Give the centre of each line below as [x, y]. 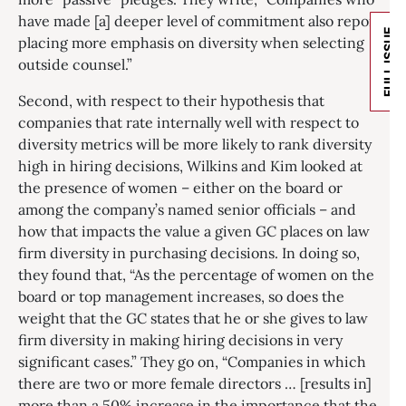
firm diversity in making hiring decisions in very [180, 339]
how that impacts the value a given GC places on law [194, 231]
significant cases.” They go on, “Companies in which [192, 361]
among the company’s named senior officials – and [187, 209]
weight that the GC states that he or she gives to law [193, 318]
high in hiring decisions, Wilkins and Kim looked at [190, 165]
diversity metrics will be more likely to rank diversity [195, 144]
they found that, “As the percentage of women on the [196, 274]
